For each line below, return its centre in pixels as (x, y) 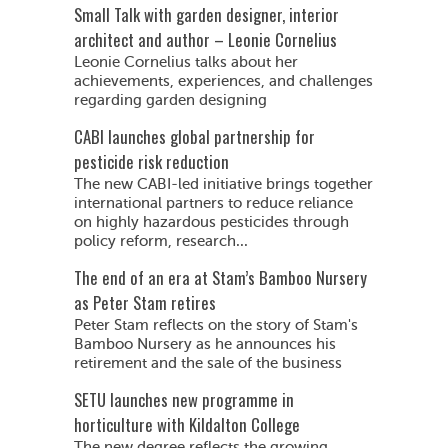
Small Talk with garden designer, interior (206, 14)
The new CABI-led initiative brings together (223, 184)
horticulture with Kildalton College (187, 424)
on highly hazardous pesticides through (211, 222)
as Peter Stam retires (145, 302)
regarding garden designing (170, 100)
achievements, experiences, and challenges (223, 81)
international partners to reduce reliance (213, 203)
